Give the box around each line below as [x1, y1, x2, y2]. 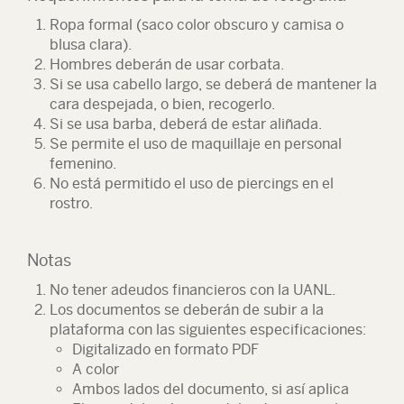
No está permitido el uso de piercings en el [50, 175, 334, 192]
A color [72, 361, 119, 378]
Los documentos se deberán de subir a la [50, 301, 324, 318]
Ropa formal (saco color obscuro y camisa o [50, 16, 344, 33]
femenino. [50, 155, 116, 172]
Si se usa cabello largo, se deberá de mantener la [50, 76, 377, 93]
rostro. [50, 195, 93, 212]
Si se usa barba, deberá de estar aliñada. [50, 115, 322, 133]
